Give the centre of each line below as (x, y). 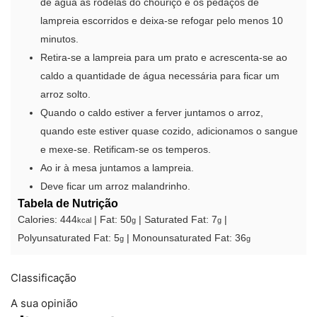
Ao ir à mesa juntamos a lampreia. (117, 168)
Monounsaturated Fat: (184, 238)
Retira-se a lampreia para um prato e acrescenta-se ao (164, 58)
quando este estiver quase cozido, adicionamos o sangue (169, 132)
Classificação (44, 278)
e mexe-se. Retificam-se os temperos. (126, 150)
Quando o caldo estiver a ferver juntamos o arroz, (152, 113)
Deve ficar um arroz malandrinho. (115, 187)
